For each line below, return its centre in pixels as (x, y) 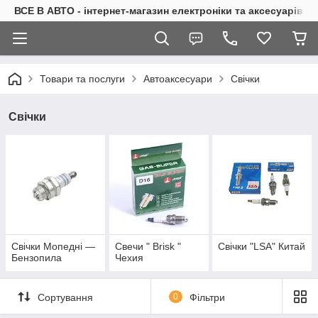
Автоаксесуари (178, 79)
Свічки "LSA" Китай (262, 247)
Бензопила (37, 258)
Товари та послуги (82, 79)
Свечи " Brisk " (148, 247)
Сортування (65, 297)
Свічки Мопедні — (53, 247)
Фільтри (207, 297)
